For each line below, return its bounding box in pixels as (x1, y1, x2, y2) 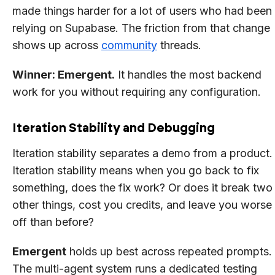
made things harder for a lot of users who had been (12, 4, 272, 17)
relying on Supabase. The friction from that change (12, 21, 270, 34)
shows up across (12, 38, 101, 52)
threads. (157, 38, 201, 52)
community (101, 38, 157, 52)
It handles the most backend (115, 68, 261, 81)
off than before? (12, 215, 94, 228)
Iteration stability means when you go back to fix (12, 163, 259, 177)
